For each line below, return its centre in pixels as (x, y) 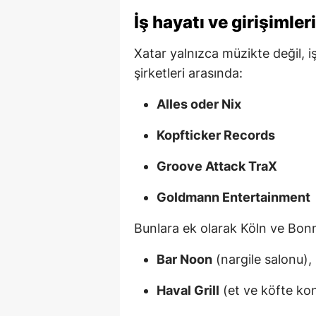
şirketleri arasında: (188, 73)
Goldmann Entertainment (233, 197)
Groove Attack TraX (217, 166)
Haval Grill (188, 290)
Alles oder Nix (199, 104)
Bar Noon (184, 259)
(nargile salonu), (262, 259)
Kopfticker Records (216, 135)
